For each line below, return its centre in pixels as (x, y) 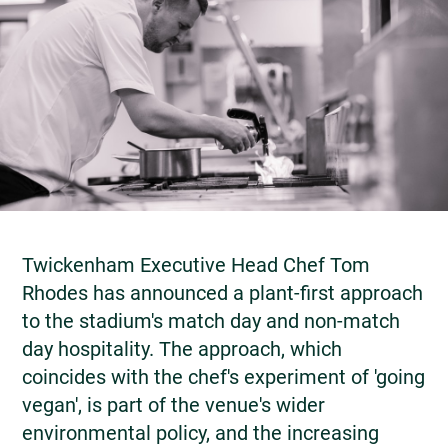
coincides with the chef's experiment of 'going (223, 376)
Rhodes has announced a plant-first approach (222, 292)
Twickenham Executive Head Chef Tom (196, 264)
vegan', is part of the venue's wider (173, 404)
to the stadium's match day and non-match (211, 320)
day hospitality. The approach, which (182, 348)
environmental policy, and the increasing (200, 432)
